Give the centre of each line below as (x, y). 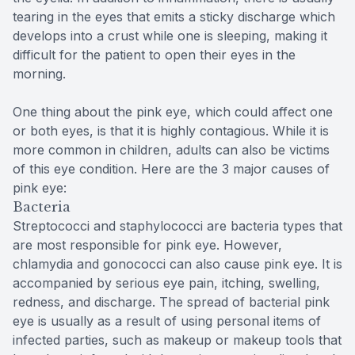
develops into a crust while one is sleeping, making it (170, 36)
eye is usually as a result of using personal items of (167, 321)
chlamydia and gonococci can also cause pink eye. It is (177, 264)
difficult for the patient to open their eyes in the (154, 55)
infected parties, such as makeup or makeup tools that (177, 340)
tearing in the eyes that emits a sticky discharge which (174, 17)
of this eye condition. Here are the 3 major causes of (171, 169)
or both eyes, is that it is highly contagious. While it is (171, 131)
